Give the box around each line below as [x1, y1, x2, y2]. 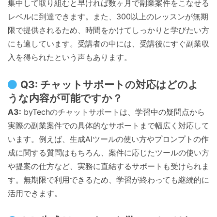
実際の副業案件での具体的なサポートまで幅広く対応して [8, 120, 209, 130]
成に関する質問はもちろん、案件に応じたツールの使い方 [8, 147, 209, 157]
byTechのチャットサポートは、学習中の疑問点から [21, 107, 205, 117]
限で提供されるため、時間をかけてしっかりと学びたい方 [8, 25, 209, 35]
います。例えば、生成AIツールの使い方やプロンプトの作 [8, 134, 209, 144]
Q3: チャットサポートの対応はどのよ [20, 78, 199, 91]
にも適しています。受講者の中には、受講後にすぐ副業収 [8, 38, 209, 48]
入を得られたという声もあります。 [8, 52, 132, 62]
